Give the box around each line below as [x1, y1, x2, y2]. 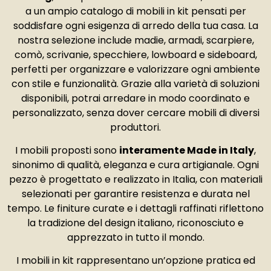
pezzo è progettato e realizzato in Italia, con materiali [8, 172, 263, 187]
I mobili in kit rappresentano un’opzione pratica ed [16, 253, 255, 268]
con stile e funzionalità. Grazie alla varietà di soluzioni [11, 76, 260, 91]
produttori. [110, 120, 161, 134]
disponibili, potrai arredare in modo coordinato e [21, 91, 250, 105]
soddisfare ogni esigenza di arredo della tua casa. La [13, 18, 258, 33]
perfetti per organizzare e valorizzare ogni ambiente [11, 62, 260, 76]
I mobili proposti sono [15, 143, 119, 158]
